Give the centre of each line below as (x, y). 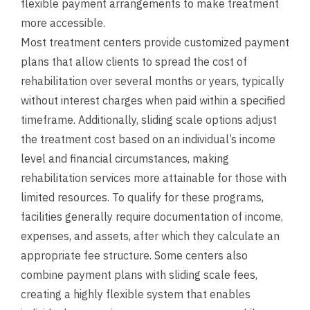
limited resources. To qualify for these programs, (142, 197)
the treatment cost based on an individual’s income (148, 139)
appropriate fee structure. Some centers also (134, 255)
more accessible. (63, 23)
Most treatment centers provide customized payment (155, 42)
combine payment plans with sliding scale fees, (139, 275)
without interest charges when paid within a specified (153, 100)
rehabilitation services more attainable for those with (154, 178)
